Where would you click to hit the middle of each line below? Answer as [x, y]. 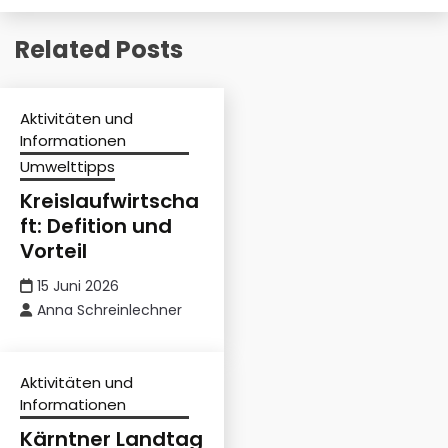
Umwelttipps [67, 166]
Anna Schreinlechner [109, 309]
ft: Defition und [96, 225]
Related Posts [99, 49]
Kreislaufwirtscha [109, 200]
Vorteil [53, 250]
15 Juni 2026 [78, 285]
